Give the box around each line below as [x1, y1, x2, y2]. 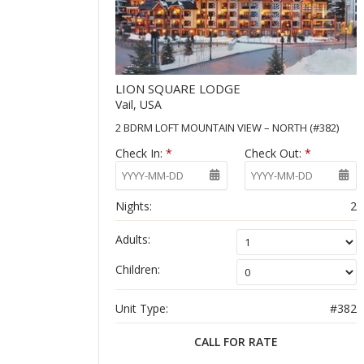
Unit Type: [115, 300, 169, 316]
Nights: [115, 197, 153, 214]
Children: [115, 261, 161, 277]
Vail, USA [115, 96, 162, 112]
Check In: [115, 145, 167, 161]
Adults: [115, 231, 151, 247]
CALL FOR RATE [194, 333, 279, 349]
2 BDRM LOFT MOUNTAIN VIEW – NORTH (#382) [115, 119, 340, 135]
